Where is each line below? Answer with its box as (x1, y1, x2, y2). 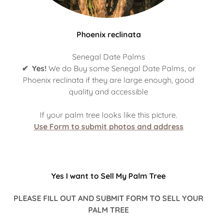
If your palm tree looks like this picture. (40, 110, 177, 120)
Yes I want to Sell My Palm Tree (51, 171, 166, 181)
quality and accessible (69, 87, 148, 97)
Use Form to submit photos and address (33, 122, 184, 132)
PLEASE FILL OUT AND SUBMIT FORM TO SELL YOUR (14, 193, 203, 203)
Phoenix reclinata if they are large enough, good (23, 75, 194, 85)
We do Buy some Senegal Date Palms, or (46, 63, 196, 74)
